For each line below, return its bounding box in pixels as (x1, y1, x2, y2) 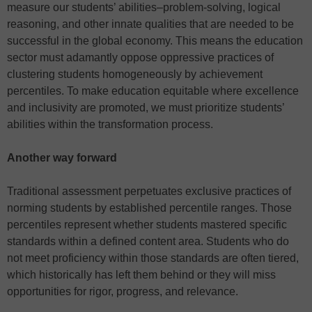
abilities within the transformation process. (7, 118, 216, 131)
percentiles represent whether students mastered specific (7, 219, 287, 231)
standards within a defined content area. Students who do (7, 235, 289, 248)
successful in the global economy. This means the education (7, 35, 303, 47)
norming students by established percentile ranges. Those (7, 202, 292, 214)
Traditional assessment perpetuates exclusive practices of (7, 185, 291, 198)
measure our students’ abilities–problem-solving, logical (7, 1, 281, 14)
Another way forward (7, 152, 117, 164)
